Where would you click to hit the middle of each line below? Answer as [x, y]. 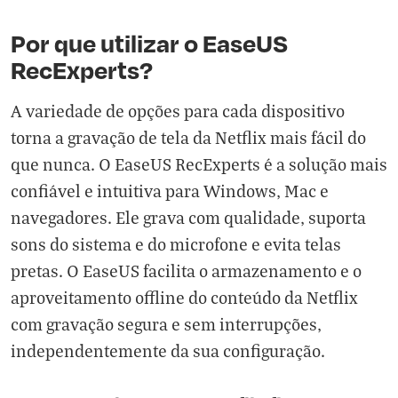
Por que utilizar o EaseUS [149, 44]
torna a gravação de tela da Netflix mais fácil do [188, 138]
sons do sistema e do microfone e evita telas [176, 244]
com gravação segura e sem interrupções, [166, 324]
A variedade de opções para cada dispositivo [178, 111]
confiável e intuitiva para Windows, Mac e [170, 191]
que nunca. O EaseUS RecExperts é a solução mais [199, 164]
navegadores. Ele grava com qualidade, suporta [188, 218]
